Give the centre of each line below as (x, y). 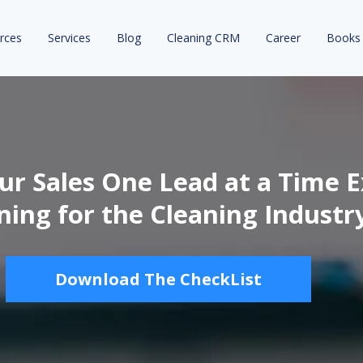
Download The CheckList (158, 279)
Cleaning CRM (203, 38)
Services (69, 38)
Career (283, 38)
